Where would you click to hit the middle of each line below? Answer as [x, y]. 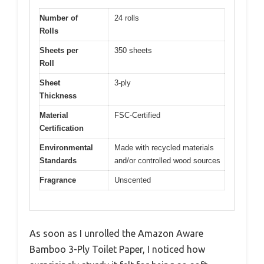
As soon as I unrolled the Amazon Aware [116, 234]
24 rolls [127, 18]
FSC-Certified [137, 115]
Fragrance [58, 180]
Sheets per [59, 50]
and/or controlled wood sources [167, 160]
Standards [58, 160]
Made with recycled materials [164, 147]
